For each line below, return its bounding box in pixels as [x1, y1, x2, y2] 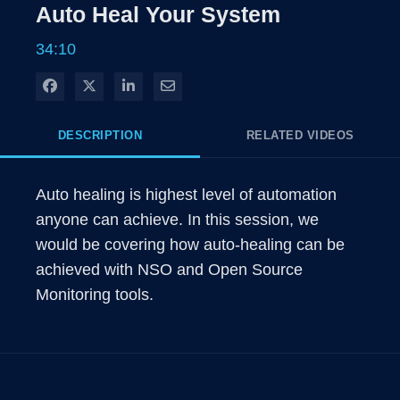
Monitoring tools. [36, 286, 154, 304]
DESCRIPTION [57, 129, 143, 142]
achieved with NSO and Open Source [36, 261, 303, 279]
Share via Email [174, 78, 275, 93]
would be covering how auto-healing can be [36, 236, 345, 254]
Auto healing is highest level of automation [36, 186, 337, 204]
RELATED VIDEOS [246, 129, 354, 142]
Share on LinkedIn [134, 78, 250, 93]
